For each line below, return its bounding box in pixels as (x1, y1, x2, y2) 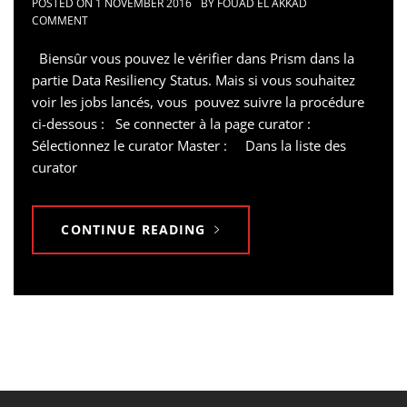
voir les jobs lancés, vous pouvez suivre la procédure (32, 92, 364, 111)
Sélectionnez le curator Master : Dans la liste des (32, 135, 346, 154)
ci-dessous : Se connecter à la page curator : (32, 114, 325, 133)
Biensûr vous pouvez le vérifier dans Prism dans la (32, 48, 354, 67)
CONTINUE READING (61, 220, 206, 238)
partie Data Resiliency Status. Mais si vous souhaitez (32, 70, 355, 89)
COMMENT (32, 12, 88, 28)
